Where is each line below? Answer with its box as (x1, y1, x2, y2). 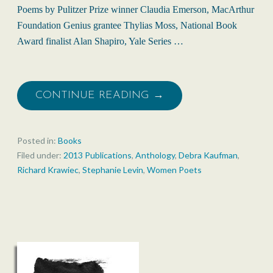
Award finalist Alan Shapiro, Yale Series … (17, 36, 183, 47)
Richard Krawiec (17, 165, 79, 175)
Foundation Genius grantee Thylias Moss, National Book (17, 20, 237, 31)
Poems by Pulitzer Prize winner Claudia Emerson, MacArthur (17, 4, 254, 15)
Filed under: (17, 150, 63, 161)
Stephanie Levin (82, 165, 143, 175)
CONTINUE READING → (35, 90, 164, 102)
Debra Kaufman (179, 150, 238, 161)
